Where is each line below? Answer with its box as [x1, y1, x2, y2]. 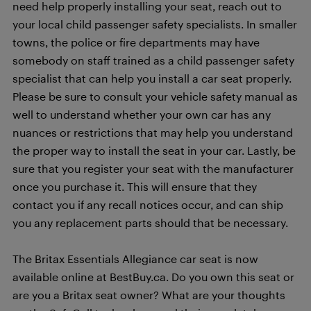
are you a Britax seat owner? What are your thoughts [12, 287, 285, 301]
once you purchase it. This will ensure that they [12, 179, 257, 193]
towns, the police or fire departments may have [12, 35, 260, 49]
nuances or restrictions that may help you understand [12, 125, 293, 139]
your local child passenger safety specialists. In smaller [12, 17, 297, 31]
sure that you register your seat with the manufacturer [12, 161, 294, 175]
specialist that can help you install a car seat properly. [12, 71, 292, 85]
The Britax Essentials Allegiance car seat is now [12, 251, 258, 265]
